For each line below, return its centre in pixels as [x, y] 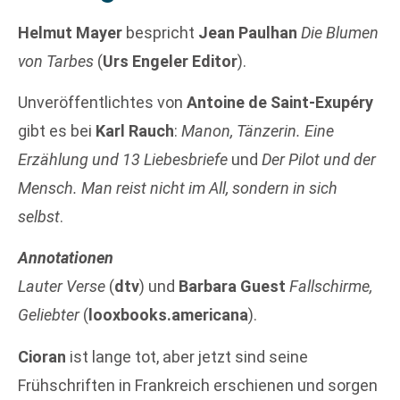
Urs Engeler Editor [170, 61]
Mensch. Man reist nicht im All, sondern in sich [178, 187]
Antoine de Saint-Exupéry [280, 102]
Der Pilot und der [319, 159]
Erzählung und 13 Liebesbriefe [123, 159]
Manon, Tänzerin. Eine [258, 130]
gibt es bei [57, 130]
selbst [39, 216]
